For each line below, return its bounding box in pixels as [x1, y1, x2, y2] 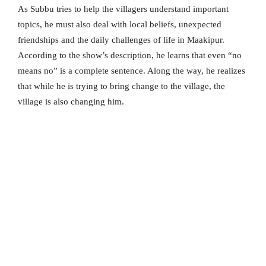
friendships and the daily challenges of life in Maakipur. [18, 35, 224, 45]
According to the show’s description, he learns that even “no [18, 50, 242, 61]
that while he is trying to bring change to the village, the [18, 81, 225, 91]
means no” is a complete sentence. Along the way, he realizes [18, 66, 245, 76]
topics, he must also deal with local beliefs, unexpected [18, 20, 221, 30]
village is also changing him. [18, 97, 124, 107]
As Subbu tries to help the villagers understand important [18, 4, 229, 14]
